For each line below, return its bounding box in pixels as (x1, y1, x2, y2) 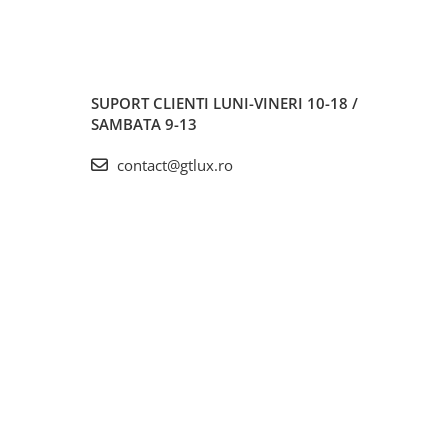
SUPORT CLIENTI (91, 92, 213, 113)
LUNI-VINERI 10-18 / (213, 92, 358, 113)
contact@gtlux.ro (113, 154, 233, 175)
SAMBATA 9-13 (91, 113, 197, 134)
